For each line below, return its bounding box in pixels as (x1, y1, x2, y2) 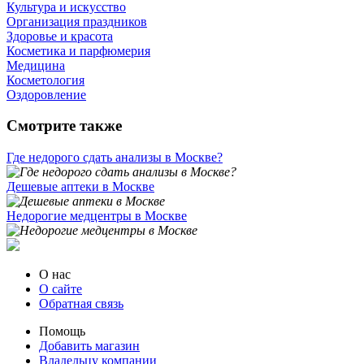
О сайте (39, 282, 82, 297)
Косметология (6, 72, 84, 87)
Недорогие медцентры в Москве (6, 209, 187, 223)
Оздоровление (6, 87, 86, 102)
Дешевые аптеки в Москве (6, 180, 154, 194)
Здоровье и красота (6, 28, 113, 43)
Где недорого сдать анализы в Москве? (6, 150, 223, 165)
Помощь (39, 324, 85, 339)
